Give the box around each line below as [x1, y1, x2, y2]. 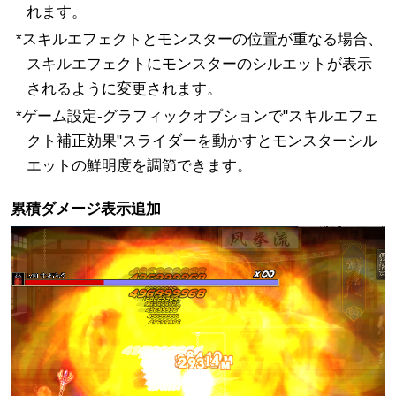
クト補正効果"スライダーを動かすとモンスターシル [26, 132, 377, 149]
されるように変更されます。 [26, 80, 222, 97]
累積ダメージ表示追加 [10, 200, 161, 217]
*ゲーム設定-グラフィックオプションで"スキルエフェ [15, 107, 378, 125]
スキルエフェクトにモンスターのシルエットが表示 [26, 55, 372, 72]
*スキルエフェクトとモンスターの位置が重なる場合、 [15, 30, 383, 48]
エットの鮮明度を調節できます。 [26, 156, 252, 174]
